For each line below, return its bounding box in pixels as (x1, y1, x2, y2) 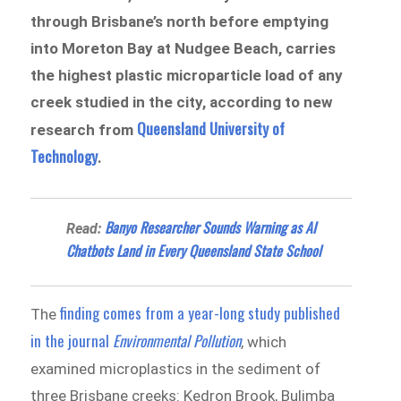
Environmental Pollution (113, 328, 242, 352)
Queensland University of (137, 116, 286, 140)
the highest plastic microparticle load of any (30, 65, 344, 84)
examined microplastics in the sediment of (30, 359, 321, 378)
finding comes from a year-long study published (60, 301, 341, 324)
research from (30, 120, 138, 139)
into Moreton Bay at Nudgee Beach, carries (30, 38, 337, 57)
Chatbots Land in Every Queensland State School (66, 239, 322, 261)
